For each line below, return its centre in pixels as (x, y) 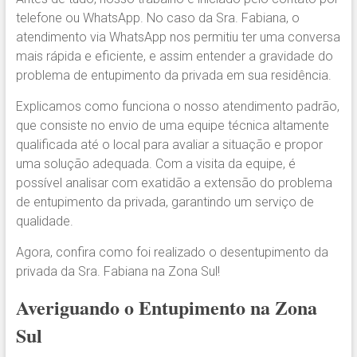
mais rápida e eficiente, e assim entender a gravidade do (174, 56)
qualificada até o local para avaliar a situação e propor (169, 144)
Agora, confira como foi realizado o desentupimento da (172, 252)
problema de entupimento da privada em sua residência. (173, 75)
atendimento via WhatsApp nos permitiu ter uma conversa (178, 37)
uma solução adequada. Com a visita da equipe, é (155, 163)
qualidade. (44, 221)
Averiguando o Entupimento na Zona (166, 307)
